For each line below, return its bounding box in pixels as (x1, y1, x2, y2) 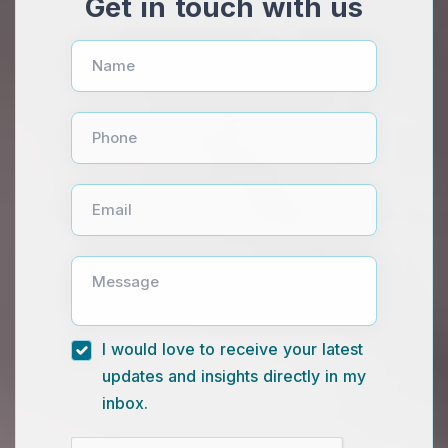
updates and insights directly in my (102, 365, 366, 386)
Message (92, 271, 159, 291)
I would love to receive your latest (102, 338, 363, 359)
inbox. (102, 392, 148, 413)
